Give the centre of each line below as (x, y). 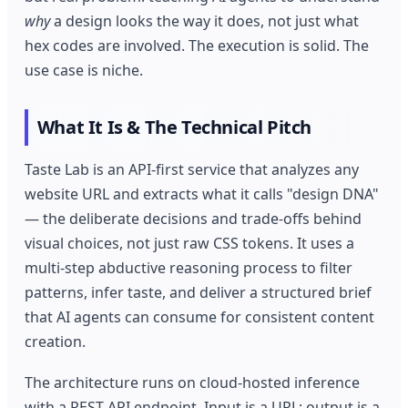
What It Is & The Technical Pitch (174, 127)
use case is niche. (84, 71)
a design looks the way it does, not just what (205, 21)
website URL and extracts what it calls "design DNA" (202, 194)
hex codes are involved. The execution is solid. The (197, 46)
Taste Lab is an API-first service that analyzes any (192, 169)
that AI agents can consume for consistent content (200, 316)
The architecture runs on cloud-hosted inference (193, 383)
